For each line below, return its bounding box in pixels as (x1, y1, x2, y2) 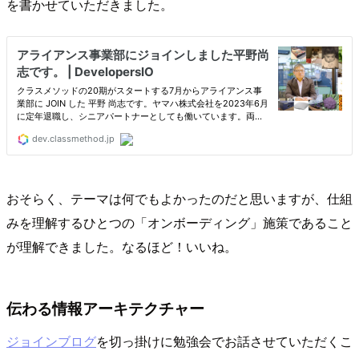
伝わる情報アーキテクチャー (6, 296, 204, 319)
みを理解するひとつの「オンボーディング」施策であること (6, 212, 353, 232)
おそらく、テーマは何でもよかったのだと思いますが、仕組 (6, 188, 353, 208)
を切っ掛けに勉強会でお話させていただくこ (96, 332, 353, 351)
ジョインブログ (6, 332, 96, 351)
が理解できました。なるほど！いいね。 (6, 236, 237, 256)
